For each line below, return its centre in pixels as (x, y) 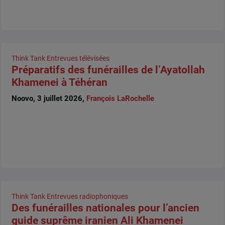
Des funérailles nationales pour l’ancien (105, 208)
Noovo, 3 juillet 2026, (49, 98)
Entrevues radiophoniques (87, 197)
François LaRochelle (120, 98)
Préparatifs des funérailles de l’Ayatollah (108, 70)
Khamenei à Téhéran (59, 83)
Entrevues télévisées (78, 59)
